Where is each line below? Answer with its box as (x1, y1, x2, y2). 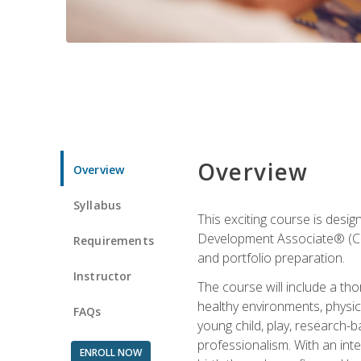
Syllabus (73, 197, 122, 213)
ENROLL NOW (79, 345, 142, 359)
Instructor (73, 268, 132, 284)
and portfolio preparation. (197, 248, 345, 267)
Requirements (73, 232, 154, 248)
